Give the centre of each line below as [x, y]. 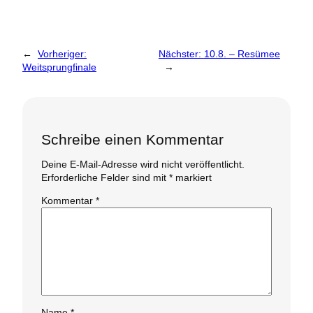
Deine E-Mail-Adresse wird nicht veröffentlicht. [143, 165]
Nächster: [180, 53]
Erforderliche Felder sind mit [105, 178]
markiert [192, 178]
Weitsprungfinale [59, 67]
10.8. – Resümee [242, 53]
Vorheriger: [62, 53]
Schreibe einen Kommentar [132, 139]
